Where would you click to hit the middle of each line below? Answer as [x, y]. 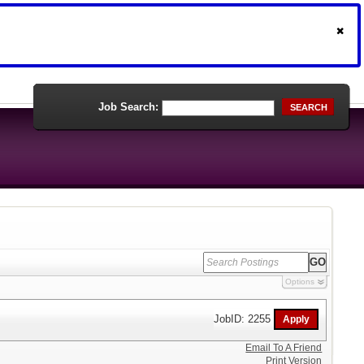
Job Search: [128, 107]
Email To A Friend [284, 348]
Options [299, 282]
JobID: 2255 [244, 318]
